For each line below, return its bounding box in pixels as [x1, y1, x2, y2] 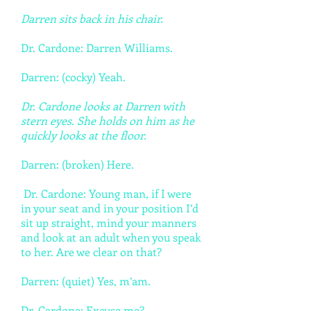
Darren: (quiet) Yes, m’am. [21, 274, 151, 288]
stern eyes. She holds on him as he [21, 113, 194, 128]
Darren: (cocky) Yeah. [21, 69, 126, 84]
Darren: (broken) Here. [21, 157, 134, 171]
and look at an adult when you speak [21, 230, 201, 244]
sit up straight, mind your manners [21, 215, 196, 230]
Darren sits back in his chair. [21, 11, 166, 26]
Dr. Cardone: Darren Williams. [21, 40, 173, 55]
